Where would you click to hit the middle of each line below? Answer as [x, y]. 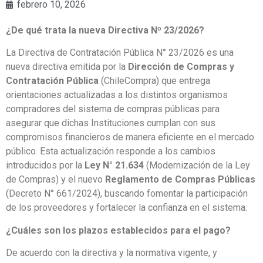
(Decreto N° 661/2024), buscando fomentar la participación [127, 194]
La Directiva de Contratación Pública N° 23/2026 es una [120, 53]
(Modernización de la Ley [197, 166]
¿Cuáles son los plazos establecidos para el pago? [118, 230]
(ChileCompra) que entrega [154, 81]
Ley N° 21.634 [114, 166]
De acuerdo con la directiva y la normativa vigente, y [112, 253]
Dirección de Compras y [181, 67]
